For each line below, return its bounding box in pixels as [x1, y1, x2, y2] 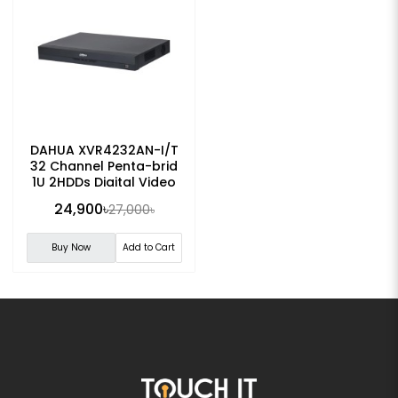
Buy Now [51, 240, 91, 254]
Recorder [74, 188, 134, 207]
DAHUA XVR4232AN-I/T [29, 140, 179, 159]
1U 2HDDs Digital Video [32, 172, 176, 191]
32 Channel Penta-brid [30, 156, 178, 175]
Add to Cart [122, 240, 175, 254]
